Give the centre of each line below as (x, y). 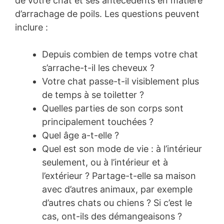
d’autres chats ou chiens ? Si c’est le (117, 203)
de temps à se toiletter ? (93, 95)
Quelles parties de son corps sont (113, 108)
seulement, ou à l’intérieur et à (105, 162)
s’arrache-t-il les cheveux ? (98, 68)
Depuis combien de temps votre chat (120, 54)
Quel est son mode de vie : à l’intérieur (122, 149)
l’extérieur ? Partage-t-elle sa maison (119, 176)
